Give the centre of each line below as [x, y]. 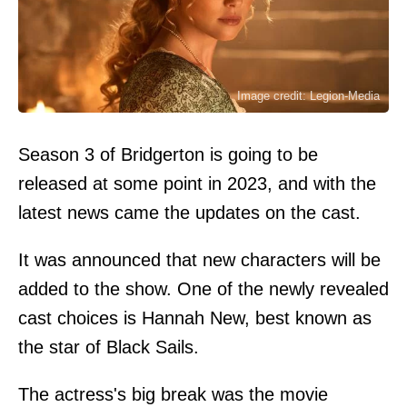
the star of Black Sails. [109, 347]
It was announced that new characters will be [199, 259]
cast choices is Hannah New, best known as [195, 318]
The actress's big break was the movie [173, 394]
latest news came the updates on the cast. [189, 212]
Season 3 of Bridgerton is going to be [168, 154]
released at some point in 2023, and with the [197, 183]
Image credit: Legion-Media [308, 95]
